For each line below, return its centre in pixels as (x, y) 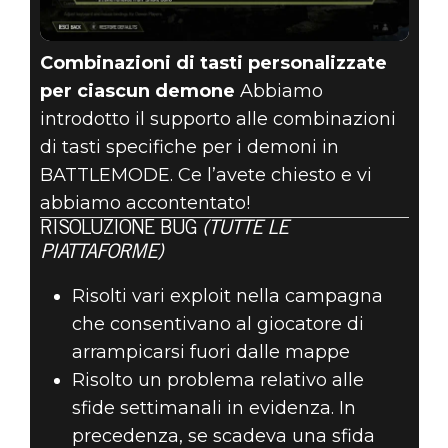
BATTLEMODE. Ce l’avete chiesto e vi (205, 175)
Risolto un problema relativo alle (217, 380)
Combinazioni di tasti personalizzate (213, 63)
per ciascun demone (137, 91)
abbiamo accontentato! (144, 203)
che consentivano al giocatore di (217, 324)
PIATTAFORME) (101, 254)
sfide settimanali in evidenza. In (213, 408)
